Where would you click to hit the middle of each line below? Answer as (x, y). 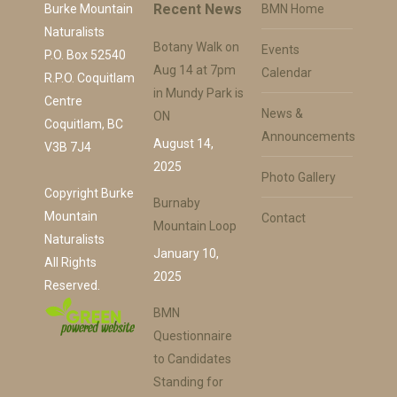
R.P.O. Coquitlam (90, 78)
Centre (63, 101)
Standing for (188, 382)
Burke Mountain (89, 9)
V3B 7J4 (68, 147)
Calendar (287, 73)
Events (281, 50)
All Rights (70, 262)
